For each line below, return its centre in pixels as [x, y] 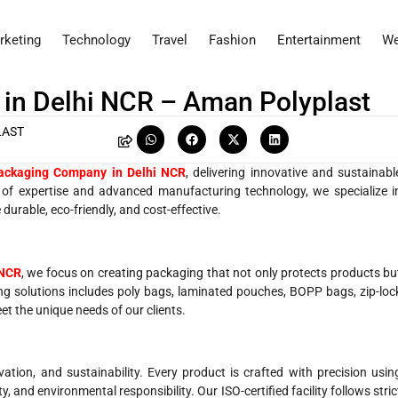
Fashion [232, 40]
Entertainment [319, 40]
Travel [170, 40]
